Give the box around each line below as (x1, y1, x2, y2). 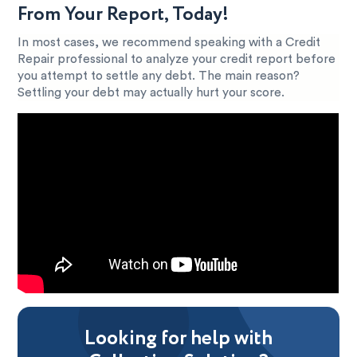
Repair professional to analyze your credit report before (18, 53, 336, 65)
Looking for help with (84, 323, 273, 353)
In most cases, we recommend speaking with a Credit (18, 36, 321, 49)
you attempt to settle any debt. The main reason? (18, 69, 300, 82)
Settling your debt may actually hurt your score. (18, 86, 285, 99)
